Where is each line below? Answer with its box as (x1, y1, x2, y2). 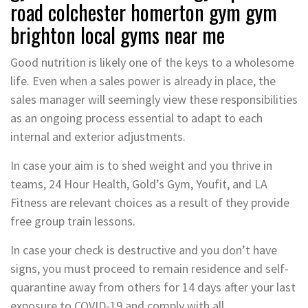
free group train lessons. (10, 212, 135, 229)
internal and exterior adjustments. (10, 128, 186, 144)
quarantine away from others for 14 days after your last (10, 278, 296, 295)
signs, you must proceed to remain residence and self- (10, 260, 289, 276)
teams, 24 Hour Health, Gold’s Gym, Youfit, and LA (10, 175, 267, 192)
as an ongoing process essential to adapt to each (10, 109, 263, 126)
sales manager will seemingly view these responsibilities (10, 91, 298, 107)
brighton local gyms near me (10, 19, 225, 50)
